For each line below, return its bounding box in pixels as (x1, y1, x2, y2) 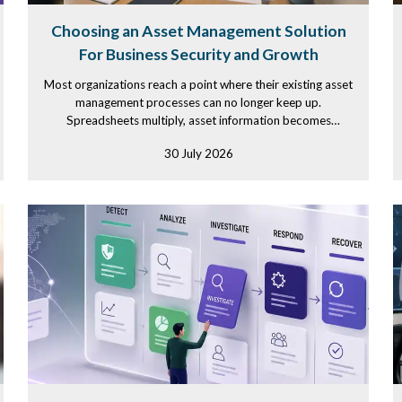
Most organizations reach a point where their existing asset (44, 77, 353, 92)
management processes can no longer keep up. (75, 95, 321, 109)
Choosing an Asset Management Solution (50, 22, 346, 40)
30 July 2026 (163, 146, 233, 161)
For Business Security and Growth (78, 45, 319, 64)
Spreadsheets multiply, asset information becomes (66, 113, 331, 127)
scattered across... (150, 131, 247, 145)
